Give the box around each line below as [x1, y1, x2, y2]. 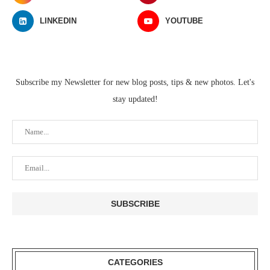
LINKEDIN [40, 16, 77, 26]
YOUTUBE [165, 16, 204, 26]
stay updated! [112, 95, 158, 104]
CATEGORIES [107, 257, 163, 268]
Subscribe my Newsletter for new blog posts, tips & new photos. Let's [16, 78, 254, 87]
